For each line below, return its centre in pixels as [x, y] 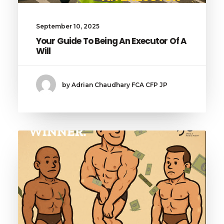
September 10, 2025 [68, 26]
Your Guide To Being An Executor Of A [111, 41]
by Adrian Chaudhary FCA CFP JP [115, 84]
